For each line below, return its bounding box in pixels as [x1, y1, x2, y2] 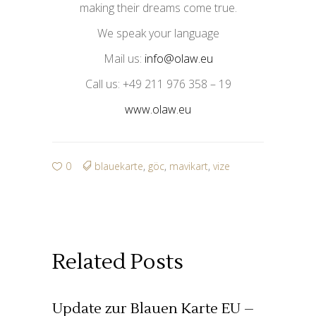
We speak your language [97, 25, 219, 41]
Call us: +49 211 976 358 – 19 [85, 76, 231, 92]
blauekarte [95, 159, 143, 174]
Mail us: [103, 51, 145, 66]
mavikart [169, 159, 208, 174]
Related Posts [52, 248, 183, 276]
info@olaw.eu [144, 51, 213, 66]
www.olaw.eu [125, 102, 191, 117]
